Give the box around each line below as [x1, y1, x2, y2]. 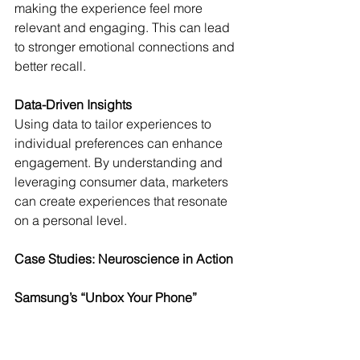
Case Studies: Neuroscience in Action [14, 251, 233, 268]
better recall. [14, 58, 86, 75]
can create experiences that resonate [14, 193, 231, 210]
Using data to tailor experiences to [14, 116, 215, 133]
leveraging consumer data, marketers [14, 174, 231, 190]
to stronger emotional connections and [14, 39, 238, 55]
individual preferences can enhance [14, 135, 226, 152]
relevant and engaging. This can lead [14, 19, 233, 36]
